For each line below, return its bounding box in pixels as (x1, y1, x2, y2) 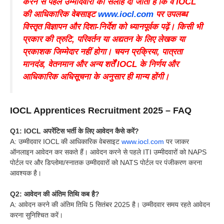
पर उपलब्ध (153, 9, 187, 19)
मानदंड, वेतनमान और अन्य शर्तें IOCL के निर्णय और (22, 59, 178, 69)
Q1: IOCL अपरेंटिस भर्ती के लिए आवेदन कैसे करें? (10, 126, 139, 135)
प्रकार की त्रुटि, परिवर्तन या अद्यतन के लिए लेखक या (22, 34, 185, 44)
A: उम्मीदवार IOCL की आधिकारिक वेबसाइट (10, 137, 121, 145)
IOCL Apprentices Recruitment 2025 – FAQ (10, 105, 191, 115)
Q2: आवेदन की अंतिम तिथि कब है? (10, 189, 99, 198)
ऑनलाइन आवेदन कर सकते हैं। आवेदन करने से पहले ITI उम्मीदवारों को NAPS (10, 147, 206, 156)
